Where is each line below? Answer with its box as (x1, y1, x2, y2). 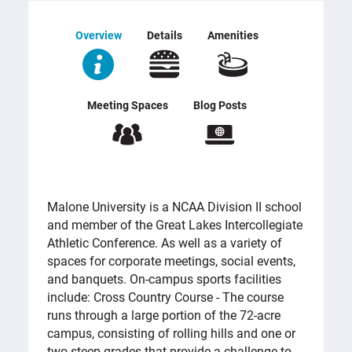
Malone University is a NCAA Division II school (47, 197, 302, 214)
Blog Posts (192, 97, 247, 112)
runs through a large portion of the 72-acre (47, 306, 280, 323)
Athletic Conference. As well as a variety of (47, 233, 282, 251)
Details (146, 27, 182, 42)
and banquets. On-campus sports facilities (47, 269, 281, 287)
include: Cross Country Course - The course (47, 288, 284, 305)
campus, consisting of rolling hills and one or (47, 324, 295, 341)
